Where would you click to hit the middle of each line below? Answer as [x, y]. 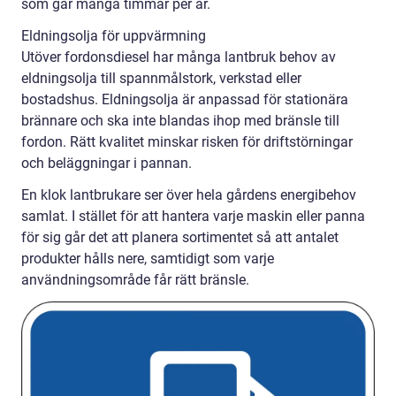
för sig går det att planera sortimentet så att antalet [180, 238]
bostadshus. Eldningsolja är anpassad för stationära [185, 100]
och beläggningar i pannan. [107, 164]
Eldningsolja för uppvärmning [114, 36]
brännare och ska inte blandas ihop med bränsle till [180, 121]
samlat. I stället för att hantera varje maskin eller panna [193, 217]
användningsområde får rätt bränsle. [135, 280]
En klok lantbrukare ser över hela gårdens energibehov [189, 195]
